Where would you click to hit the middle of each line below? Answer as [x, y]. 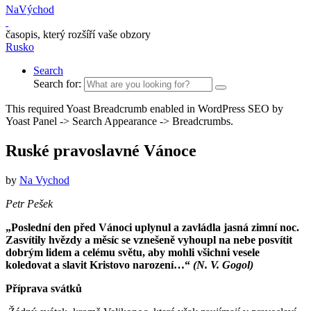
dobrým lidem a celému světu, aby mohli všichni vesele [133, 252]
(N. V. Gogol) [223, 264]
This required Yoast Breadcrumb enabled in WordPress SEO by [144, 109]
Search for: [57, 84]
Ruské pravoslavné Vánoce [101, 150]
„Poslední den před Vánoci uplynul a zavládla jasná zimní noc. [152, 227]
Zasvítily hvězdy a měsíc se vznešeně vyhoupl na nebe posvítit [149, 239]
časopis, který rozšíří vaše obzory [78, 34]
